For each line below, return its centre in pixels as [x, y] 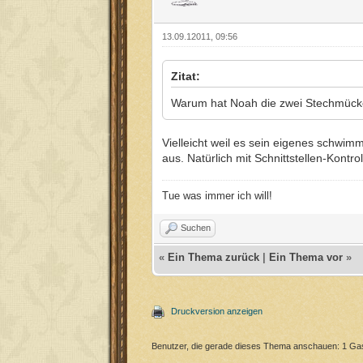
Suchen [196, 228]
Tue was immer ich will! [217, 196]
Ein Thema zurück [214, 257]
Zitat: [186, 77]
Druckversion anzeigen [217, 311]
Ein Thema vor [306, 257]
